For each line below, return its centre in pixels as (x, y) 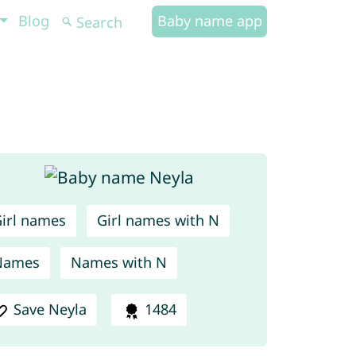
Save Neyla (50, 310)
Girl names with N (158, 221)
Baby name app (209, 21)
